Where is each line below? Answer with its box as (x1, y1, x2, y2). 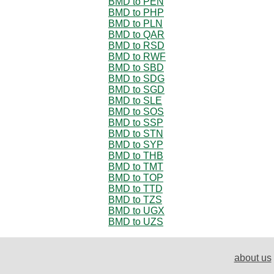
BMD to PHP (108, 7, 164, 18)
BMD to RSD (108, 40, 165, 51)
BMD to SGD (108, 84, 165, 95)
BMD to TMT (108, 161, 163, 172)
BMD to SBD (108, 62, 164, 73)
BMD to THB (108, 150, 163, 161)
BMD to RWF (108, 51, 166, 62)
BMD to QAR (108, 29, 165, 40)
